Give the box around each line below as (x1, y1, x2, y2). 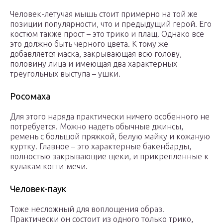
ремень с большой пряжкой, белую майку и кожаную (10, 132, 210, 141)
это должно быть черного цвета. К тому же (10, 39, 168, 49)
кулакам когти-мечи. (10, 162, 88, 171)
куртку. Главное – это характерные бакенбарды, (10, 142, 191, 151)
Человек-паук (10, 184, 66, 194)
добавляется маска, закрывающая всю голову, (10, 49, 182, 59)
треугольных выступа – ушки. (10, 69, 120, 79)
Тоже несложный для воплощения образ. (10, 205, 164, 214)
